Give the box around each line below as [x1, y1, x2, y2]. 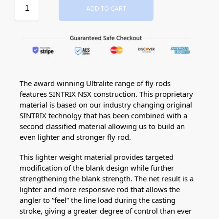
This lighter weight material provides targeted [20, 152, 174, 162]
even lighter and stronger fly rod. [20, 132, 131, 142]
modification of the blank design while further [20, 163, 174, 173]
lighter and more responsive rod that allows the [20, 184, 180, 195]
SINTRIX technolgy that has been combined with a [20, 110, 187, 121]
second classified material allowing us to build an [20, 121, 185, 131]
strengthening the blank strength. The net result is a [20, 174, 194, 184]
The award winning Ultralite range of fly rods [20, 78, 171, 88]
